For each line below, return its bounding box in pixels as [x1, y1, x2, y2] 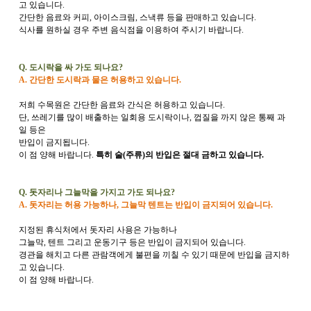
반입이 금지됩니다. [19, 137, 90, 147]
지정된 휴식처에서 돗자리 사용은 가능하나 [19, 225, 177, 235]
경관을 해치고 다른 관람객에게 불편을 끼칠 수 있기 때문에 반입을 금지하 [19, 250, 289, 260]
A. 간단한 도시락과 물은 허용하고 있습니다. [19, 75, 181, 85]
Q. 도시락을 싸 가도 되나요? [19, 62, 123, 72]
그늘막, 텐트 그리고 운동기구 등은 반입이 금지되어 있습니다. [19, 237, 246, 247]
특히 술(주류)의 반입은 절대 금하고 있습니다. [94, 150, 264, 160]
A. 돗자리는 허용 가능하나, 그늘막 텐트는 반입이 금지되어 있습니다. [19, 200, 273, 210]
